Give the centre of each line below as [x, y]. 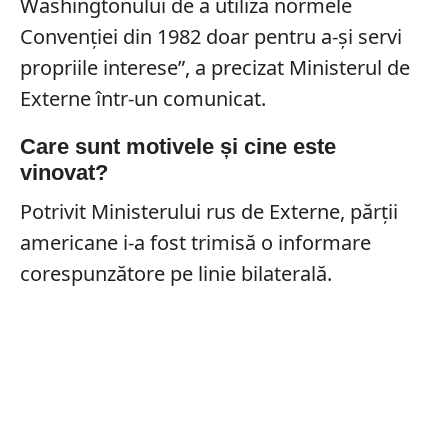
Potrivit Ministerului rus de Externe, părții [208, 211]
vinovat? [63, 172]
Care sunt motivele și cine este [177, 146]
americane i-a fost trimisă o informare [195, 242]
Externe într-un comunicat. [142, 98]
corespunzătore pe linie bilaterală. [175, 273]
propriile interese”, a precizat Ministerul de [214, 67]
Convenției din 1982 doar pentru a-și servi [210, 36]
